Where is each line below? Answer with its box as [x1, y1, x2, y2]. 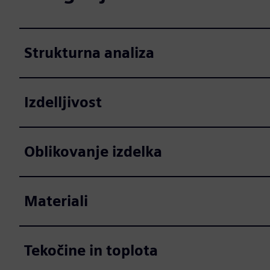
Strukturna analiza [24, 44, 154, 61]
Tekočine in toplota [24, 242, 158, 259]
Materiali [24, 192, 88, 210]
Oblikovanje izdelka [24, 143, 162, 160]
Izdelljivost [24, 93, 102, 111]
